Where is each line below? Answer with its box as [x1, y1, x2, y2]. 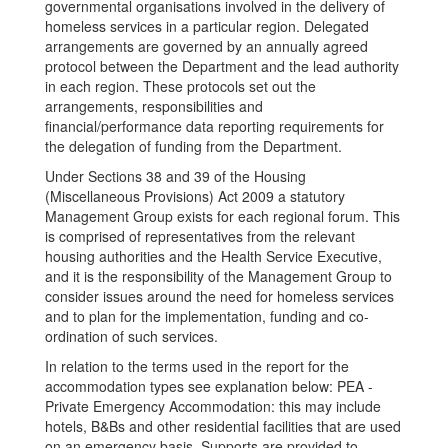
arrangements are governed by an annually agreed [45, 35, 368, 56]
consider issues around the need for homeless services [45, 285, 394, 306]
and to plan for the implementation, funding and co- [45, 305, 369, 326]
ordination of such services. [45, 325, 218, 346]
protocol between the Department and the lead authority [45, 55, 399, 76]
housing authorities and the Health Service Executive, [45, 245, 382, 266]
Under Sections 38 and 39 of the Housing [45, 165, 306, 186]
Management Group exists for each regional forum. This [45, 205, 400, 226]
